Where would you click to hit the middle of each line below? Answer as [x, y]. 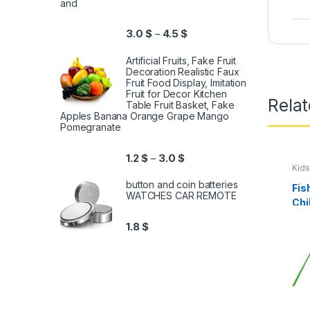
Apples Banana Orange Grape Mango [145, 116]
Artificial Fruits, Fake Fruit [181, 61]
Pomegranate [91, 127]
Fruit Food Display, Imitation [186, 83]
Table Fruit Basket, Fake [180, 105]
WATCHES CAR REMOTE [181, 196]
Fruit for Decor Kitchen [176, 94]
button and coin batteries [182, 185]
